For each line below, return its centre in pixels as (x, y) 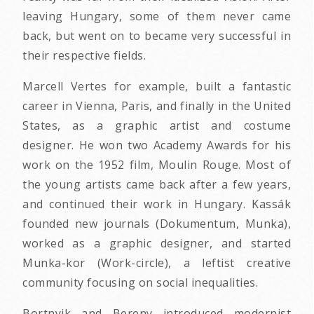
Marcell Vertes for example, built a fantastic (157, 86)
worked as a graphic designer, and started (157, 243)
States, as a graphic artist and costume (157, 125)
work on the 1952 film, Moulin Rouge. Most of (157, 164)
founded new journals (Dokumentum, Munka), (157, 223)
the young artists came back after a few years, (157, 184)
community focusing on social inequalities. (142, 282)
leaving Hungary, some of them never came (157, 16)
